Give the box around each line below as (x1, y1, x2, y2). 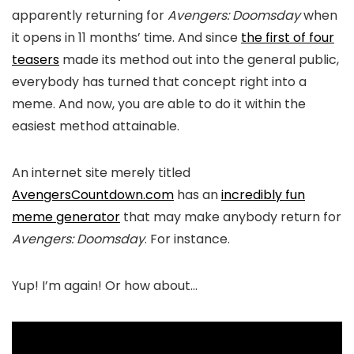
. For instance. (145, 230, 230, 248)
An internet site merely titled (12, 164, 190, 182)
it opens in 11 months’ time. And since (12, 28, 241, 47)
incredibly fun (221, 186, 305, 204)
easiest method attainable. (12, 117, 179, 135)
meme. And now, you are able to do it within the (12, 95, 306, 113)
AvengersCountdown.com (12, 186, 174, 204)
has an (174, 186, 221, 204)
